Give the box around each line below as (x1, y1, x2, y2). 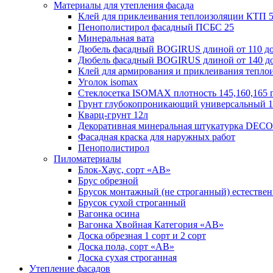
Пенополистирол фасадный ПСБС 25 (78, 22, 234, 32)
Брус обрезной (78, 175, 138, 186)
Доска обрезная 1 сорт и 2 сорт (78, 230, 206, 241)
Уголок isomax (78, 77, 138, 87)
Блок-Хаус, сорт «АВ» (78, 165, 171, 175)
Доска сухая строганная (78, 252, 177, 263)
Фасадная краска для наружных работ (78, 132, 235, 142)
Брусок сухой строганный (78, 197, 186, 208)
